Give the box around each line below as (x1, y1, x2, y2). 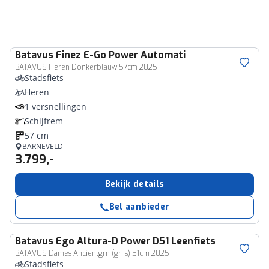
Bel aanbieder (109, 201, 170, 213)
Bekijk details (104, 178, 165, 190)
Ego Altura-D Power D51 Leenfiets (56, 235, 216, 247)
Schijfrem (25, 115, 63, 127)
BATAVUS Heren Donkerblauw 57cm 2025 (15, 62, 157, 72)
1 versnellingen (25, 101, 86, 112)
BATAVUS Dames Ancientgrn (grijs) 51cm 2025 (15, 249, 169, 258)
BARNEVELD (22, 141, 63, 151)
